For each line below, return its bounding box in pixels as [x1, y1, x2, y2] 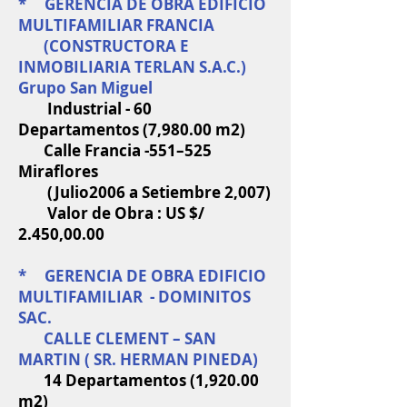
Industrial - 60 [18, 98, 152, 119]
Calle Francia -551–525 [18, 140, 212, 161]
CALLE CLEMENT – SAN [18, 328, 216, 349]
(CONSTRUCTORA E [18, 35, 189, 56]
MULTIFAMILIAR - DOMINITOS [18, 286, 251, 307]
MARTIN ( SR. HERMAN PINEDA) [18, 349, 258, 370]
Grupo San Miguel [18, 77, 160, 98]
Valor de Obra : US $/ [18, 203, 204, 223]
